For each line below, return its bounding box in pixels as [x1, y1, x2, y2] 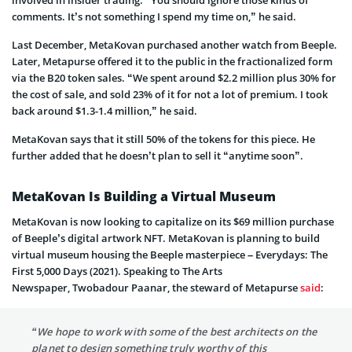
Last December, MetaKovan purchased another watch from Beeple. [12, 38, 337, 53]
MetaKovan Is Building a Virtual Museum [12, 188, 276, 206]
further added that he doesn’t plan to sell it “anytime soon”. [12, 148, 303, 163]
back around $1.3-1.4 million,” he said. [12, 104, 197, 119]
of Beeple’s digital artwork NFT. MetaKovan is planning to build [12, 231, 320, 246]
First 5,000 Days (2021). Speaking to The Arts [12, 264, 222, 279]
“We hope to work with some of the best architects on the [31, 324, 317, 339]
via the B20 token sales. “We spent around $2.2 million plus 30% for [12, 71, 336, 86]
